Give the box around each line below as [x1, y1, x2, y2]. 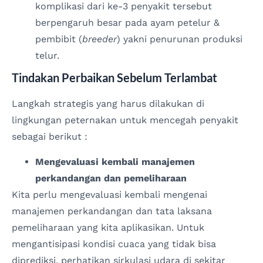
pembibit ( [35, 33, 82, 45]
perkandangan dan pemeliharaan [35, 172, 187, 184]
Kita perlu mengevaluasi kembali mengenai [12, 188, 207, 200]
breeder [82, 33, 117, 45]
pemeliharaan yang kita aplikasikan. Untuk [12, 221, 204, 233]
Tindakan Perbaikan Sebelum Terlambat [12, 70, 217, 85]
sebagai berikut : [12, 131, 87, 143]
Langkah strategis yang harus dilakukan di [12, 98, 204, 110]
